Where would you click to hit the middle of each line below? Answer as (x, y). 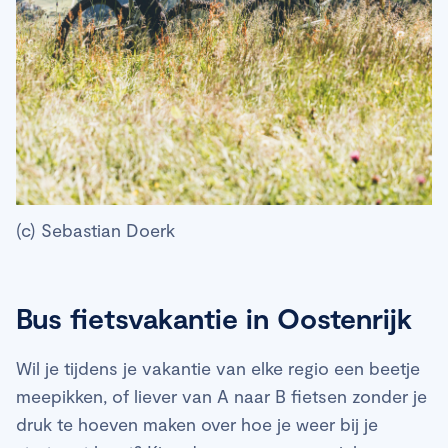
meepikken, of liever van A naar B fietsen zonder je (221, 396)
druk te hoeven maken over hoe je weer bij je (197, 424)
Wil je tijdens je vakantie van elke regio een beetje (218, 368)
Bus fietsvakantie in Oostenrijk (214, 318)
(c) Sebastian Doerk (95, 230)
